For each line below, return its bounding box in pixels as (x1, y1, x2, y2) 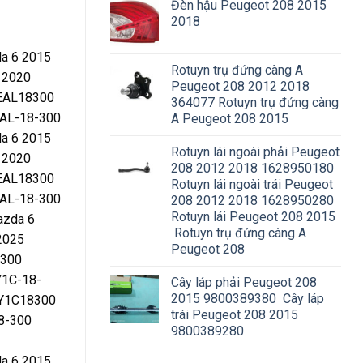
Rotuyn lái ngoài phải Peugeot (171, 143, 340, 160)
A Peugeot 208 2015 (171, 110, 288, 126)
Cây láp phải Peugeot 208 (171, 274, 317, 290)
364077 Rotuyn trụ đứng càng (171, 94, 339, 110)
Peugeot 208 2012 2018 (171, 78, 310, 94)
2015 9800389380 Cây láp (171, 290, 324, 306)
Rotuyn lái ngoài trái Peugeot (171, 176, 333, 192)
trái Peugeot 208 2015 (171, 306, 298, 322)
